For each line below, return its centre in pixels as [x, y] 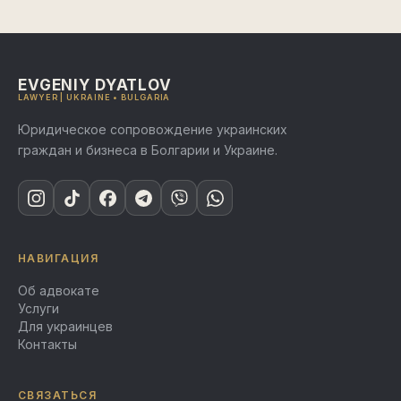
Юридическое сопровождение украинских [153, 129]
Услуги [38, 308]
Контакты [47, 344]
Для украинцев [65, 326]
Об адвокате [59, 290]
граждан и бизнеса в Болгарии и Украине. [148, 150]
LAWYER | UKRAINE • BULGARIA [94, 97]
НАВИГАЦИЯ [58, 258]
